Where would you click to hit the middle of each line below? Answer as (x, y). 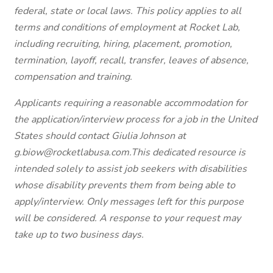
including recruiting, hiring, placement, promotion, (123, 44)
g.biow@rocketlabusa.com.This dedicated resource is (130, 152)
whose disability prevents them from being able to (125, 185)
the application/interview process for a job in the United (136, 119)
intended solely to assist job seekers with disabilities (130, 169)
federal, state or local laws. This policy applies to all (128, 11)
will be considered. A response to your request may (127, 218)
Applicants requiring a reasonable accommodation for (131, 103)
